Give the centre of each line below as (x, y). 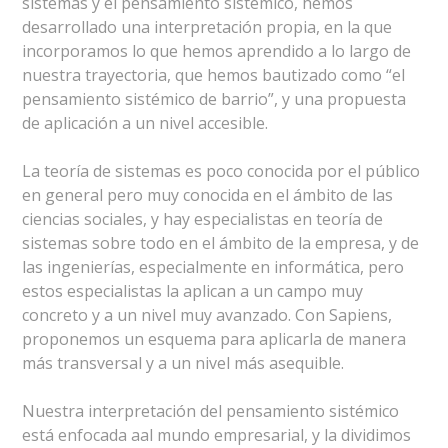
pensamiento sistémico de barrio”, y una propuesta (214, 99)
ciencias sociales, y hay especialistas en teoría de (203, 219)
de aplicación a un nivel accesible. (145, 123)
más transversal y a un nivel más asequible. (183, 363)
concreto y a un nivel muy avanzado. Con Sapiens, (207, 315)
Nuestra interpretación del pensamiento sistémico (211, 411)
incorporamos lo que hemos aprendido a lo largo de (217, 51)
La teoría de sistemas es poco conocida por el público (221, 171)
